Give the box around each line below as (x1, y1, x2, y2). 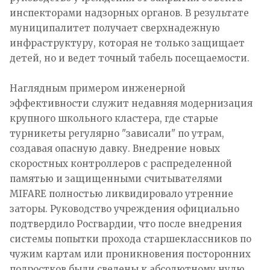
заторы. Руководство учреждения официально (10, 202, 239, 215)
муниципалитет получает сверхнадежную (10, 22, 220, 34)
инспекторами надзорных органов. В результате (10, 7, 249, 19)
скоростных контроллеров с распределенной (10, 157, 232, 169)
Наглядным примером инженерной (10, 82, 186, 94)
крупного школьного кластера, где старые (10, 112, 218, 124)
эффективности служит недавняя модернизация (10, 97, 253, 109)
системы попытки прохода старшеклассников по (10, 233, 251, 245)
